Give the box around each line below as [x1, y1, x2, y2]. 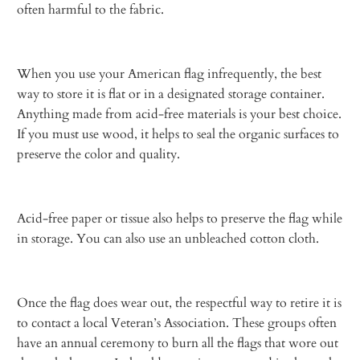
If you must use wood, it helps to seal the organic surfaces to [17, 125, 340, 143]
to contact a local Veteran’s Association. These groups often [17, 313, 337, 332]
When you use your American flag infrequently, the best [17, 64, 322, 83]
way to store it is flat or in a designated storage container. [17, 84, 325, 103]
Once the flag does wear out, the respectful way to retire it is [17, 293, 342, 312]
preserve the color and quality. [17, 145, 181, 163]
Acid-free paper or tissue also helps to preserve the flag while [17, 209, 343, 227]
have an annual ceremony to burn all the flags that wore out [17, 333, 339, 352]
